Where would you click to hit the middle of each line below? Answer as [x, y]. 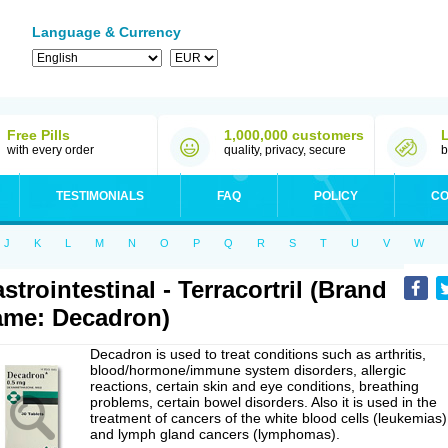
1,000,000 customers [294, 135]
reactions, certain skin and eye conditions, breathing [254, 386]
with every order [50, 150]
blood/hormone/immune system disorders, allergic [248, 370]
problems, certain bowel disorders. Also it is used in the [263, 402]
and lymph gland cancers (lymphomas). [215, 434]
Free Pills [38, 135]
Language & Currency [106, 32]
